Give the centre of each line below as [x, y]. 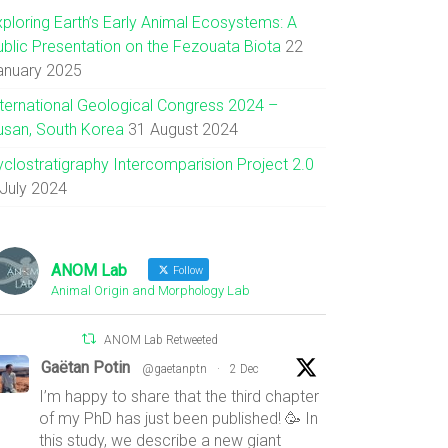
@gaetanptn [175, 369]
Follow [187, 270]
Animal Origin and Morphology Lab [151, 290]
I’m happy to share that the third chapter [179, 396]
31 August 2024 [183, 129]
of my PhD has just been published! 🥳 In [179, 418]
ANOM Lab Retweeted [161, 340]
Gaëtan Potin [86, 367]
